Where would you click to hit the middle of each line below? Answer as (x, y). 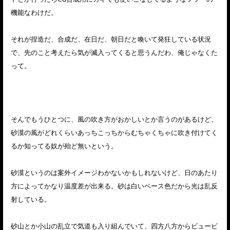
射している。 (31, 199)
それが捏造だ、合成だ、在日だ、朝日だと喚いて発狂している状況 (111, 39)
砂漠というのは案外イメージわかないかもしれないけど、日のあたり (114, 173)
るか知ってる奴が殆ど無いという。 (64, 146)
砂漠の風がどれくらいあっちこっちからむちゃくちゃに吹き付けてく (114, 133)
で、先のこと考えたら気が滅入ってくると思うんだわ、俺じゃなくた (114, 53)
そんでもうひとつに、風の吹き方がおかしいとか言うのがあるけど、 (114, 119)
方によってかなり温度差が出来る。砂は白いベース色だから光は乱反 (114, 186)
